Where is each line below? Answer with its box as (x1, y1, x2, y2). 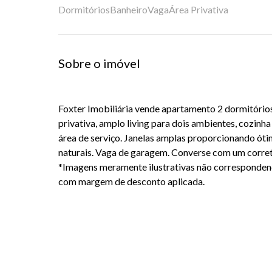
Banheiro (110, 4, 148, 15)
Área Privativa (169, 4, 228, 15)
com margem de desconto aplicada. (58, 175, 205, 187)
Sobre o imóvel (58, 56, 140, 70)
